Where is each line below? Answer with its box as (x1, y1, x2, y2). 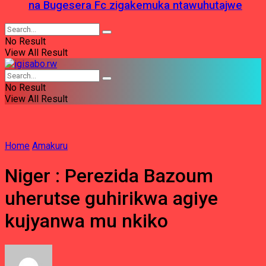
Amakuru (32, 140, 68, 152)
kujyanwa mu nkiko (5, 209, 168, 232)
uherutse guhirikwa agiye (5, 186, 218, 210)
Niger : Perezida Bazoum (5, 164, 213, 187)
